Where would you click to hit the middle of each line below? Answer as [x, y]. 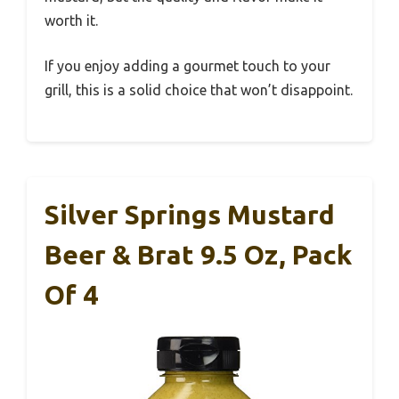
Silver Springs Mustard [190, 215]
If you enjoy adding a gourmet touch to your [187, 66]
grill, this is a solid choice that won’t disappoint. [199, 90]
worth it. [71, 21]
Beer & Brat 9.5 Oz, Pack [198, 255]
